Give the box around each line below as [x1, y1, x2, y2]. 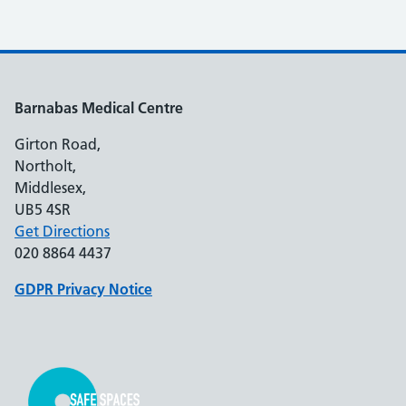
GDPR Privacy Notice [14, 280, 152, 298]
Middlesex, [14, 179, 86, 197]
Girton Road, [14, 135, 101, 153]
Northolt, [14, 157, 76, 175]
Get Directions [14, 222, 110, 240]
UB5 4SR [14, 200, 71, 218]
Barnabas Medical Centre [14, 99, 183, 117]
